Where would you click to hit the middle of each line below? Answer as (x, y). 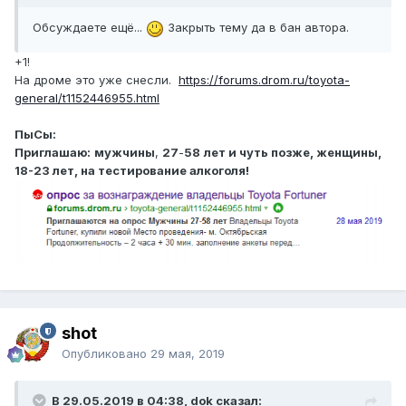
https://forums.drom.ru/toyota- (264, 79)
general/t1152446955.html (87, 97)
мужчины (125, 152)
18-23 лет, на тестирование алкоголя (130, 170)
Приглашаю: (53, 152)
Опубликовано (106, 354)
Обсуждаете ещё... (89, 28)
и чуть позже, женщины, (305, 152)
